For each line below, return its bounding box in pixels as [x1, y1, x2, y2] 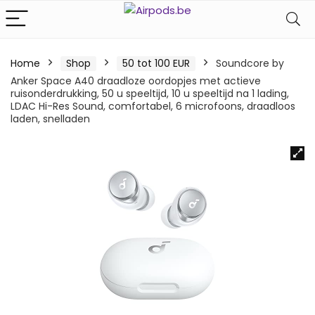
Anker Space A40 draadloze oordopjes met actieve [11, 74, 261, 88]
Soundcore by [216, 56, 284, 70]
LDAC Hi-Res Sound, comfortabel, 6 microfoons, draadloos [11, 99, 295, 113]
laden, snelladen [11, 112, 90, 126]
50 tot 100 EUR [122, 56, 190, 70]
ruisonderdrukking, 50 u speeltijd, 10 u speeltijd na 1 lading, [11, 86, 289, 101]
